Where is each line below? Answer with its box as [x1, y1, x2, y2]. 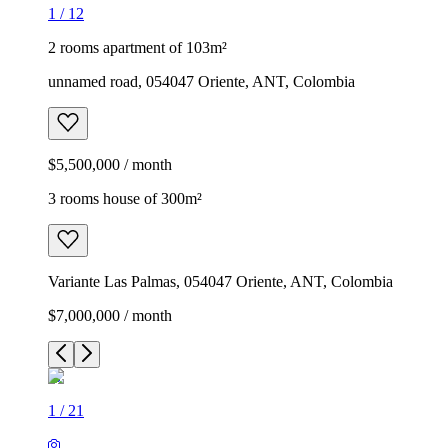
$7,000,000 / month [48, 306, 172, 324]
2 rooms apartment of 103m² [48, 38, 227, 56]
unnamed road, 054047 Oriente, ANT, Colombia [48, 72, 355, 90]
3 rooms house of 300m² [48, 189, 202, 207]
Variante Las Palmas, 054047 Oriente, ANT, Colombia [48, 272, 393, 290]
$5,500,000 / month [48, 155, 172, 173]
